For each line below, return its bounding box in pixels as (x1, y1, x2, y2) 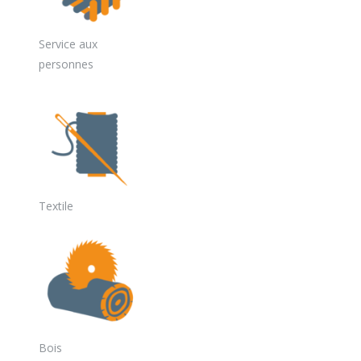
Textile (39, 198, 73, 214)
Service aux (39, 36, 98, 52)
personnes (39, 56, 93, 73)
